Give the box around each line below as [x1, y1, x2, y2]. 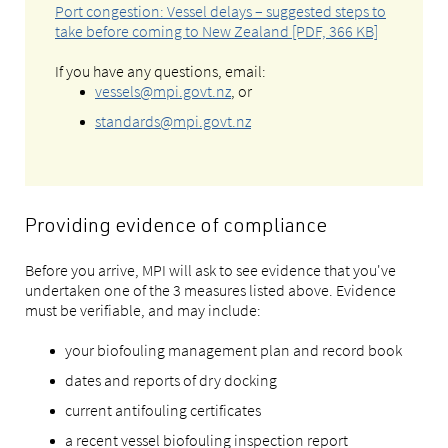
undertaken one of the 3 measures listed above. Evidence [25, 280, 396, 300]
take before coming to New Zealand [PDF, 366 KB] [55, 21, 378, 41]
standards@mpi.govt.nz [95, 111, 251, 131]
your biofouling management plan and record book [65, 340, 402, 360]
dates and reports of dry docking [65, 370, 277, 390]
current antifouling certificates [65, 400, 261, 420]
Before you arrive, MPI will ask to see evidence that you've [25, 260, 396, 280]
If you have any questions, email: [55, 61, 266, 81]
